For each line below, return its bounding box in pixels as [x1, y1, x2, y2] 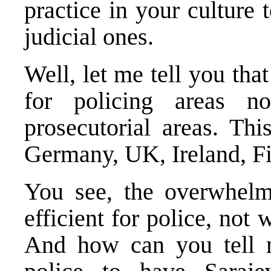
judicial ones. [24, 22, 154, 50]
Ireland [172, 140, 240, 168]
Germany [24, 140, 113, 168]
